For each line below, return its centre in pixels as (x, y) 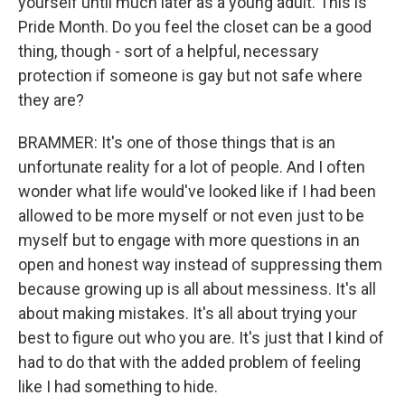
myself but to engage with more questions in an (189, 240)
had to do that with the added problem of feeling (189, 362)
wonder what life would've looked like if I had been (197, 191)
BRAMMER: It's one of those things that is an (177, 142)
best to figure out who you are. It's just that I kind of (201, 338)
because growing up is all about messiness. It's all (197, 289)
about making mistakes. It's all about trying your (188, 313)
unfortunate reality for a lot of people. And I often (192, 167)
